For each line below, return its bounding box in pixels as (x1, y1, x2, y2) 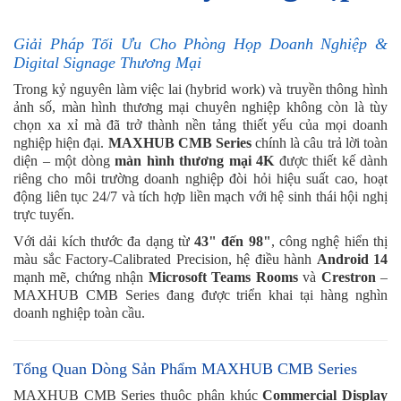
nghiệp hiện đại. (13, 134, 108, 150)
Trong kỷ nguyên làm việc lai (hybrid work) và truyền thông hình (13, 81, 388, 97)
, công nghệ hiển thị (270, 233, 388, 249)
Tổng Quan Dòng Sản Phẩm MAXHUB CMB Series (13, 359, 357, 378)
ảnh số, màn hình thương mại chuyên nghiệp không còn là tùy (13, 98, 388, 115)
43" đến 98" (194, 233, 271, 249)
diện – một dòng (13, 152, 115, 168)
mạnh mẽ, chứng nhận (13, 269, 149, 285)
